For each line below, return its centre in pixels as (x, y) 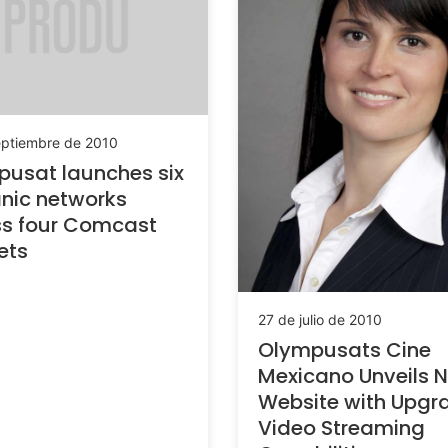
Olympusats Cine (344, 349)
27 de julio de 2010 (320, 319)
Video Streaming (341, 427)
